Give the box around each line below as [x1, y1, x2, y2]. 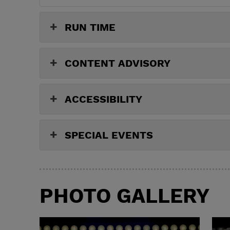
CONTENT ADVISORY [64, 56, 170, 69]
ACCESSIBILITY [64, 92, 142, 105]
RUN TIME [64, 21, 116, 33]
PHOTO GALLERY [40, 183, 210, 208]
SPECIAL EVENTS [64, 128, 153, 141]
